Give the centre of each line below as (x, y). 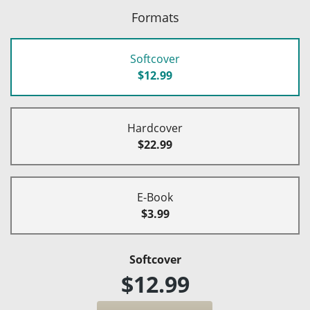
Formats (155, 18)
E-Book (155, 198)
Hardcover (155, 128)
